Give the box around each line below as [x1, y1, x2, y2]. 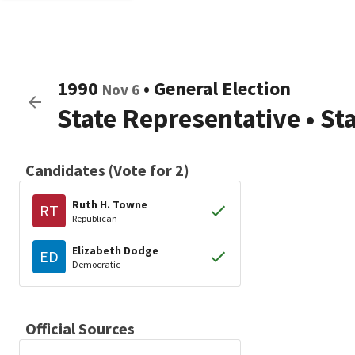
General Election [154, 76, 291, 101]
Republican [72, 212, 117, 224]
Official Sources [25, 319, 135, 338]
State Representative [57, 101, 300, 135]
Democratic [72, 258, 120, 270]
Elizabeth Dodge [72, 242, 158, 258]
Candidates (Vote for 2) [25, 160, 189, 180]
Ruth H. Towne [72, 197, 147, 212]
